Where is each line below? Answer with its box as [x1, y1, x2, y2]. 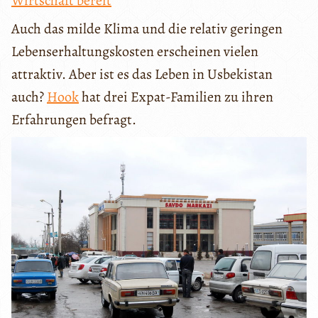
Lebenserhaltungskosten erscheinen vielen [11, 41, 258, 61]
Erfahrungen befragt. [11, 109, 136, 129]
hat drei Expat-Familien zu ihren [79, 87, 273, 106]
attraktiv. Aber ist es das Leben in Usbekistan [11, 64, 273, 84]
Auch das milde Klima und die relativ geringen [11, 18, 283, 38]
